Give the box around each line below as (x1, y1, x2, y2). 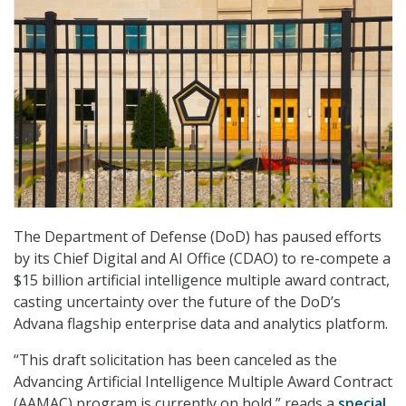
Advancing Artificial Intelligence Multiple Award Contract (14, 372, 392, 392)
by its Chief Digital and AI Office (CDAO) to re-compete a (14, 248, 391, 269)
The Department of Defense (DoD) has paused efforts (14, 227, 382, 247)
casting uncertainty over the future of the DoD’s (14, 292, 341, 313)
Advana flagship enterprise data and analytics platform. (14, 314, 388, 334)
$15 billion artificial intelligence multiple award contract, (14, 270, 390, 291)
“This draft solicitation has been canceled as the (14, 350, 337, 371)
